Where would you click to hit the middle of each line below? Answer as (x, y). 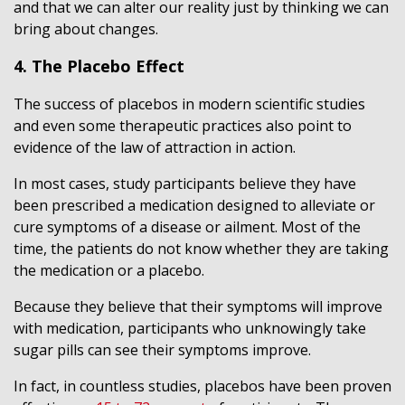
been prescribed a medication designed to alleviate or (194, 205)
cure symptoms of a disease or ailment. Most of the (187, 227)
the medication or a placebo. (109, 270)
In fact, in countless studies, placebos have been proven (202, 386)
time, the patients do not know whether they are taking (201, 249)
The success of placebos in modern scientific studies (189, 104)
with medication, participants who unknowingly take (190, 328)
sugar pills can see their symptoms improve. (162, 350)
